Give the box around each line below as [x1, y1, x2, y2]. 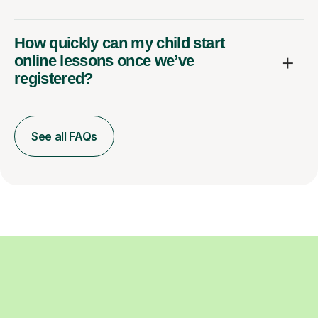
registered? [14, 69, 93, 87]
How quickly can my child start [14, 33, 225, 52]
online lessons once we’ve [14, 51, 194, 70]
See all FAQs [31, 128, 98, 143]
